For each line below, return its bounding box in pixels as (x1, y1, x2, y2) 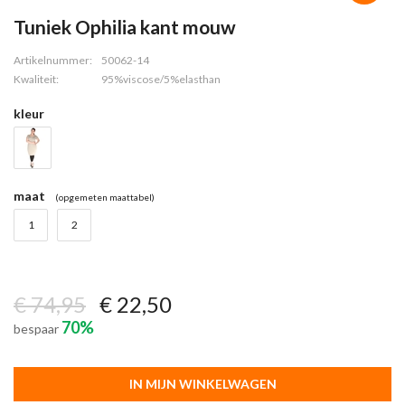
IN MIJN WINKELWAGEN (128, 376, 277, 391)
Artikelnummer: (14, 53, 92, 67)
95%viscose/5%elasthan (101, 72, 221, 86)
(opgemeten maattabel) (55, 192, 155, 202)
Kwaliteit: (14, 72, 59, 86)
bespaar (14, 321, 61, 336)
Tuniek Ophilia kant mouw (14, 15, 236, 38)
